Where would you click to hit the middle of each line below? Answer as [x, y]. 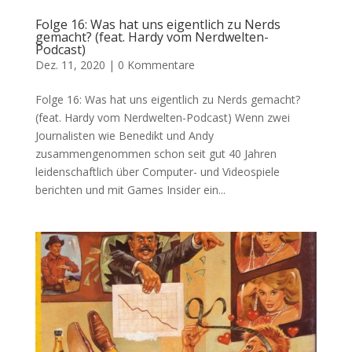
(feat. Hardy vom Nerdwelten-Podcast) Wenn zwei [162, 118]
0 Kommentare [156, 65]
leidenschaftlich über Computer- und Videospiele [157, 172]
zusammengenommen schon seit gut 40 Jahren [156, 154]
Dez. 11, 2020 [70, 65]
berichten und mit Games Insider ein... [130, 190]
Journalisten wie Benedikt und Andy [124, 136]
